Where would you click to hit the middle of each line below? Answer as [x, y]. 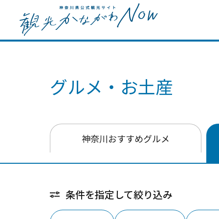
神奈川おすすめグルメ [126, 138]
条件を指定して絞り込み [119, 194]
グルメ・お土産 [111, 86]
